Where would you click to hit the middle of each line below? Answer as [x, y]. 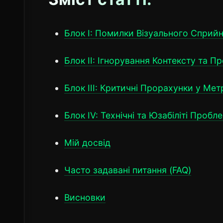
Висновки [85, 197]
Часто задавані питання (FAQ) [128, 170]
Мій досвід [87, 142]
